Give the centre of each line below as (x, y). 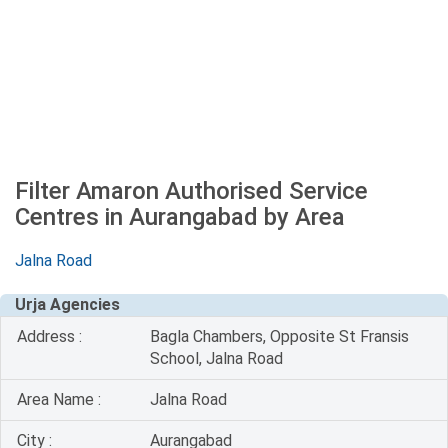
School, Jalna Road (216, 358)
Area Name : (59, 399)
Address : (49, 336)
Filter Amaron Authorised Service (191, 191)
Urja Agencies (67, 304)
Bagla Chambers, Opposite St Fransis (279, 336)
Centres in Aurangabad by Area (180, 217)
